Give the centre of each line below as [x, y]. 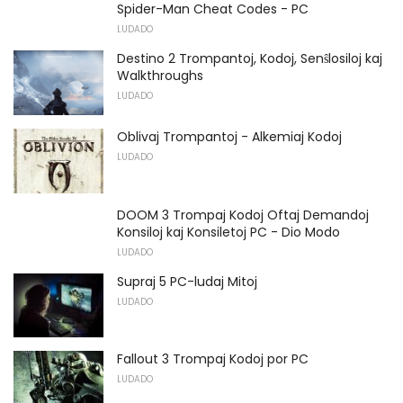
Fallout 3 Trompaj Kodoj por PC [213, 359]
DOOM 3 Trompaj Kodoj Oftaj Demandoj [243, 215]
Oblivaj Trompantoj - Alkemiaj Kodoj [229, 137]
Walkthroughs [160, 76]
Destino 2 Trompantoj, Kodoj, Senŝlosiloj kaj [250, 59]
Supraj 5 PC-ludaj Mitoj [187, 281]
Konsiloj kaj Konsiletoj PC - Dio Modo [228, 232]
